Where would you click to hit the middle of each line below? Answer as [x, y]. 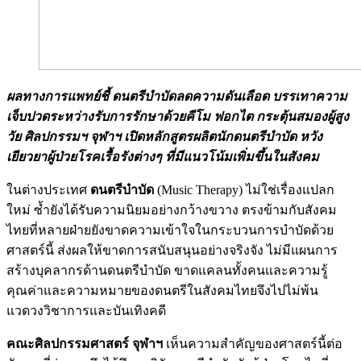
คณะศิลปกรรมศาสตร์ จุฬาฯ [85, 343]
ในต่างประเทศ [47, 189]
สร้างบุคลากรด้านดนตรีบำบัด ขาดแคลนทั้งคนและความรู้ [167, 270]
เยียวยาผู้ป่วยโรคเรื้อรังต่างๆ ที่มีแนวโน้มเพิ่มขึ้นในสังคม [163, 156]
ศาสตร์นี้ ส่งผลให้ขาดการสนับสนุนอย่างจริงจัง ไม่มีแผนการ [172, 250]
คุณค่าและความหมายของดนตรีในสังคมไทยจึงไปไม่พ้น [162, 290]
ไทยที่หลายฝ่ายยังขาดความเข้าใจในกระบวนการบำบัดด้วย [170, 230]
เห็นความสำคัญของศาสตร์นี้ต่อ [253, 343]
